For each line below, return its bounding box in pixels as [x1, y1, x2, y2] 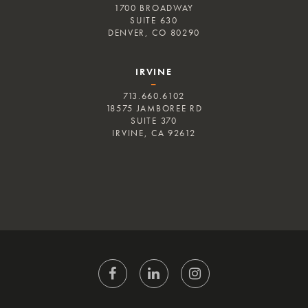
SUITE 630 [130, 14, 178, 27]
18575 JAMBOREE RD [105, 102, 203, 115]
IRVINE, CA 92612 [112, 127, 196, 140]
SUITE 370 [131, 115, 177, 127]
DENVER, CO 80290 [107, 27, 201, 39]
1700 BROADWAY [114, 2, 194, 14]
